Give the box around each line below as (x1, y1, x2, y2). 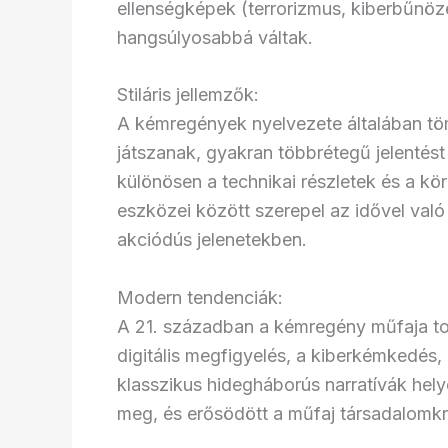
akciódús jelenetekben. (117, 229, 307, 251)
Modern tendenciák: (117, 287, 283, 309)
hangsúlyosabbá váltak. (117, 26, 313, 48)
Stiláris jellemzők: (117, 84, 259, 106)
